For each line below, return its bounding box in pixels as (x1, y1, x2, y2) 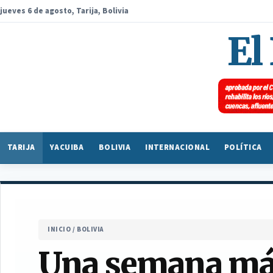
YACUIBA (49, 142, 84, 154)
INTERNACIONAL (145, 142, 210, 154)
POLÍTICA (224, 142, 262, 154)
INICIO (48, 224, 71, 234)
